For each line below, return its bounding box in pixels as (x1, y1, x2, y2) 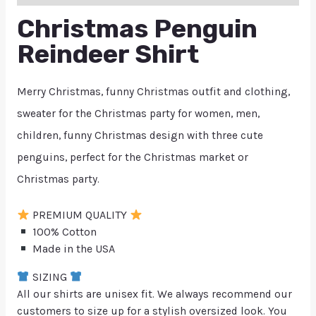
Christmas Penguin (16, 13, 257, 44)
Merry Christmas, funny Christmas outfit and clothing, (16, 85, 290, 99)
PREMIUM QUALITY (30, 208, 130, 222)
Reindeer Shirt (16, 39, 199, 70)
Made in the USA (30, 242, 116, 256)
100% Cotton (30, 225, 97, 239)
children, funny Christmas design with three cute (16, 129, 263, 142)
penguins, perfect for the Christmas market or (16, 151, 248, 164)
